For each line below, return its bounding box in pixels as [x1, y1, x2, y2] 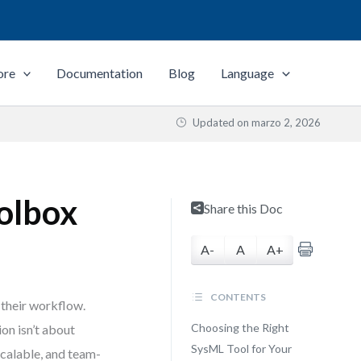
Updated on [190, 116, 251, 129]
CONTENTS [208, 291, 266, 303]
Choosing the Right [190, 321, 289, 334]
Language [221, 65, 275, 81]
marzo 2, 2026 [251, 116, 321, 129]
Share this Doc [203, 201, 283, 216]
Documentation [56, 65, 143, 81]
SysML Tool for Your [190, 342, 292, 355]
